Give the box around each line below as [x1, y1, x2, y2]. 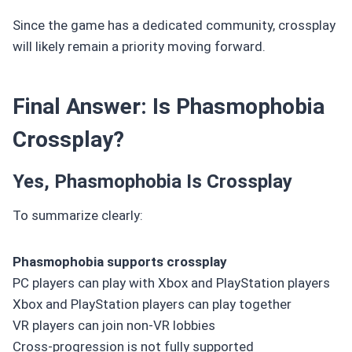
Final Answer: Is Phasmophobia [13, 93, 324, 119]
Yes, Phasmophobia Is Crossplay [13, 170, 292, 192]
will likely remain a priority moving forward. [13, 38, 266, 54]
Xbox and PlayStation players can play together [13, 295, 291, 312]
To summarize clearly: [13, 207, 143, 223]
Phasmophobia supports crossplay [13, 253, 227, 269]
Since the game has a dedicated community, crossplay [13, 16, 335, 33]
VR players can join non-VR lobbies [13, 317, 215, 333]
